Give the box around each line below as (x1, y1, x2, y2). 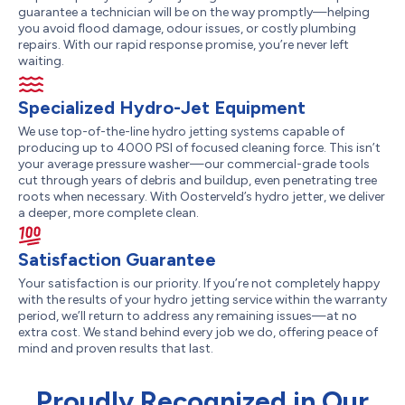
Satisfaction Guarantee (18, 249, 216, 270)
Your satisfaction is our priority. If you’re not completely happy (18, 276, 380, 291)
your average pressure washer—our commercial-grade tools (18, 156, 370, 172)
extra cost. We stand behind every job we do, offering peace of (18, 325, 378, 340)
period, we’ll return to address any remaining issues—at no (18, 308, 357, 324)
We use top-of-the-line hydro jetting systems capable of (18, 124, 344, 139)
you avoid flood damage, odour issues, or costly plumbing (18, 21, 356, 36)
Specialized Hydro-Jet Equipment (18, 97, 306, 118)
